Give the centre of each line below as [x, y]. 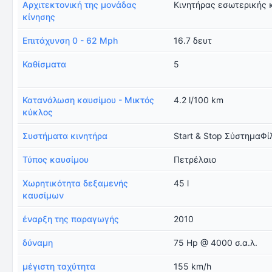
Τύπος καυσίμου [56, 159]
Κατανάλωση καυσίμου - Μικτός [88, 100]
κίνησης [39, 17]
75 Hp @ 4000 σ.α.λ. [216, 243]
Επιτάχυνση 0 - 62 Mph [70, 40]
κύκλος [38, 112]
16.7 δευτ [193, 40]
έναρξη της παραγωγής [71, 219]
